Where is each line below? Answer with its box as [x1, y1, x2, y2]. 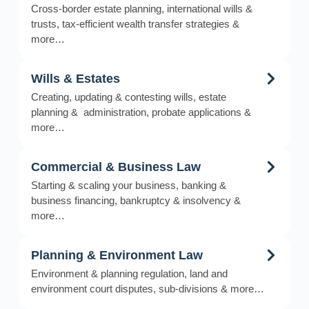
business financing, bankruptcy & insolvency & [30, 194, 241, 206]
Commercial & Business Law [30, 159, 201, 174]
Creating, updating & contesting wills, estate [30, 90, 226, 103]
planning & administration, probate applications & [30, 106, 251, 118]
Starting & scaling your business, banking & [30, 179, 226, 191]
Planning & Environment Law [30, 248, 203, 262]
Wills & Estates [30, 71, 120, 86]
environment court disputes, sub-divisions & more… [30, 282, 264, 295]
